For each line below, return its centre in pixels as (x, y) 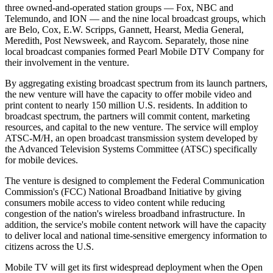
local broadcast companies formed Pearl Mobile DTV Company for (134, 51)
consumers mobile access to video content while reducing (115, 202)
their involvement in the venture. (67, 62)
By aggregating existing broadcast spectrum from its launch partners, (136, 83)
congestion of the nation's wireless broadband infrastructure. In (125, 213)
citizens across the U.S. (49, 246)
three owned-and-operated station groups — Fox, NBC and (119, 7)
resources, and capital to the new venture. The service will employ (132, 127)
